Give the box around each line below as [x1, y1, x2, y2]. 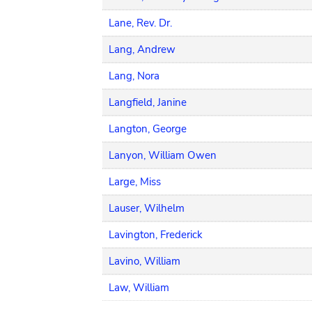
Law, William [109, 281, 169, 295]
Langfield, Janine [109, 95, 187, 109]
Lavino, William [109, 254, 180, 268]
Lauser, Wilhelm [109, 201, 185, 215]
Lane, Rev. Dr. [109, 16, 172, 30]
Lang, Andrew [109, 42, 175, 56]
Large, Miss [109, 175, 161, 189]
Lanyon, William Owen [109, 148, 217, 162]
